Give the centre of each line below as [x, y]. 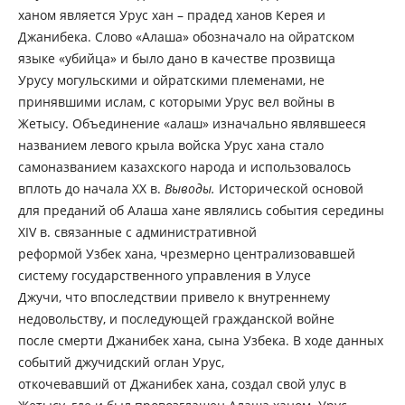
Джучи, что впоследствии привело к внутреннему [174, 297]
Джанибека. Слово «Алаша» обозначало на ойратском [186, 37]
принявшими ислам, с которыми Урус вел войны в [176, 102]
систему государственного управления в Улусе [164, 276]
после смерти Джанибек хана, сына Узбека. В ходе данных [200, 341]
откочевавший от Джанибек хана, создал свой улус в [182, 384]
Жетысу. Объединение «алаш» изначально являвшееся [192, 124]
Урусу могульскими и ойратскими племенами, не [171, 80]
